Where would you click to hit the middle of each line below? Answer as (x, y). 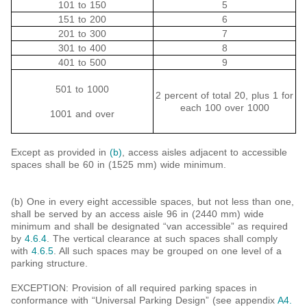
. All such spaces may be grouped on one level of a (168, 250)
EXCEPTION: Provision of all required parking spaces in (134, 287)
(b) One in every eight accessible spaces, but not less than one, (152, 201)
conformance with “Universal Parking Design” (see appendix (144, 300)
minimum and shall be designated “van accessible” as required (149, 226)
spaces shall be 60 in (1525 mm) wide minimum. (119, 164)
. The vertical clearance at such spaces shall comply (162, 238)
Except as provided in (60, 152)
